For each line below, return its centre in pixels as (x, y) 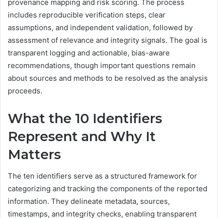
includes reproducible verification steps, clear (87, 15)
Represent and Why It (82, 136)
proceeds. (25, 91)
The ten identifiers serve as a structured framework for (102, 176)
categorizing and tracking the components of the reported (108, 189)
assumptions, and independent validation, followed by (100, 27)
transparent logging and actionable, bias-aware (89, 53)
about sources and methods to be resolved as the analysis (108, 78)
